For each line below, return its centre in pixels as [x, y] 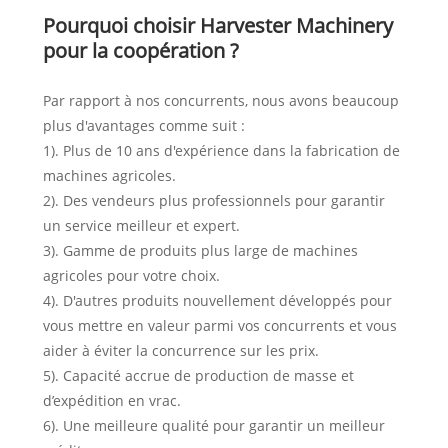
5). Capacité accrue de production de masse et [198, 375]
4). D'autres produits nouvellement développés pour [217, 300]
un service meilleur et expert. [141, 225]
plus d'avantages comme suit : [143, 125]
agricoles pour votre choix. [131, 275]
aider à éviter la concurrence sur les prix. [180, 350]
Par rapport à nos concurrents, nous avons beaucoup [220, 100]
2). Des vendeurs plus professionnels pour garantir [213, 200]
